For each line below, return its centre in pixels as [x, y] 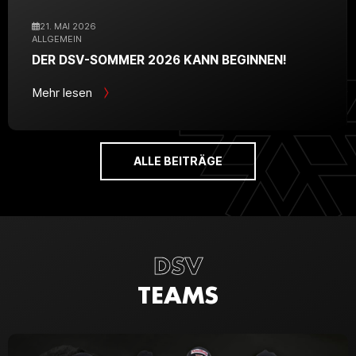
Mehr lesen [62, 92]
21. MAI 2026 [68, 26]
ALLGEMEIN [57, 39]
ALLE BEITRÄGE [178, 161]
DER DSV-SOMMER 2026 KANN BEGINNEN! [159, 60]
